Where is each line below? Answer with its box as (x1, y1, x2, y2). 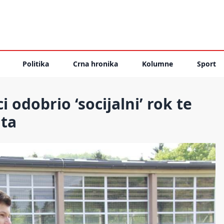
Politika (22, 59, 49, 68)
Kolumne (142, 59, 173, 68)
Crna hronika (73, 59, 118, 68)
